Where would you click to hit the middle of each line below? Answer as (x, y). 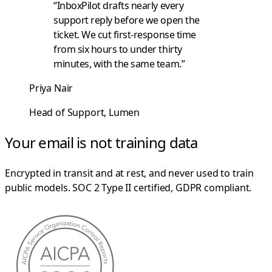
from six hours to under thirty (118, 49)
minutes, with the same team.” (119, 64)
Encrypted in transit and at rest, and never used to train (129, 173)
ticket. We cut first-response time (125, 35)
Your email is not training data (101, 143)
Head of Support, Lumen (85, 113)
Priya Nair (51, 88)
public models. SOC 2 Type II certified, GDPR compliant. (128, 188)
